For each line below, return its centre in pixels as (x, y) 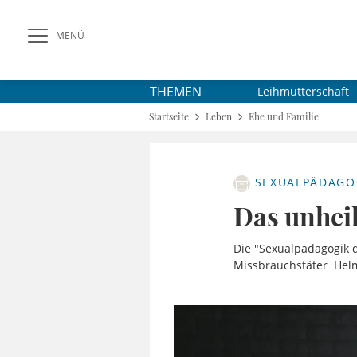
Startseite (169, 116)
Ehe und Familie (284, 116)
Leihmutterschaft (303, 91)
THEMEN (176, 91)
